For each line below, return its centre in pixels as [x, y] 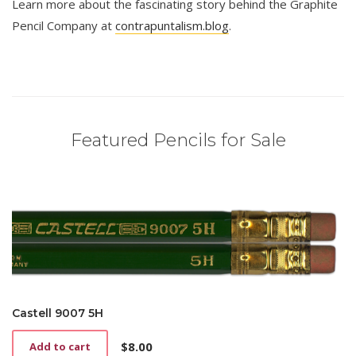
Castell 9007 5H [58, 313]
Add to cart [60, 347]
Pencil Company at [64, 25]
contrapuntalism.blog [172, 25]
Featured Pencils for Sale [178, 140]
